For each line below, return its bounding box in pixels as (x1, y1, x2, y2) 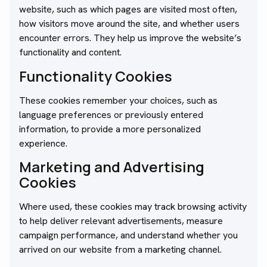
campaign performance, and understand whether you (19, 229, 238, 242)
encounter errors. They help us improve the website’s (19, 32, 241, 45)
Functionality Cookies (19, 66, 172, 86)
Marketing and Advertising (19, 157, 204, 177)
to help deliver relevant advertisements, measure (19, 215, 223, 228)
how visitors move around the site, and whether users (19, 17, 240, 30)
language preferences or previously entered (19, 108, 203, 121)
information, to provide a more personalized (19, 122, 201, 135)
